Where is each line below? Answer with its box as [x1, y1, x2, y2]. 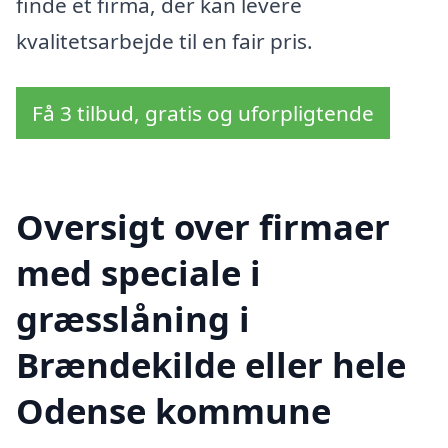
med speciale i [16, 248, 261, 296]
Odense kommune [16, 386, 331, 434]
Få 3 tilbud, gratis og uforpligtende [32, 98, 374, 127]
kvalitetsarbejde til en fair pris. [16, 27, 313, 56]
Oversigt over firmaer [16, 202, 390, 250]
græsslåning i [16, 294, 250, 342]
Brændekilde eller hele [16, 340, 406, 388]
